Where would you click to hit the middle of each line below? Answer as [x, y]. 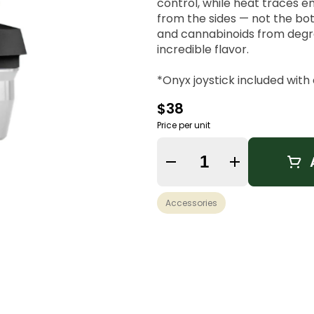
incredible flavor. [203, 49]
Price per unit [184, 125]
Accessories [191, 203]
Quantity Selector [232, 159]
